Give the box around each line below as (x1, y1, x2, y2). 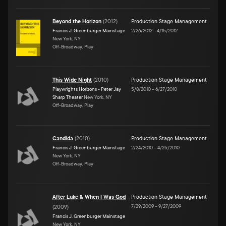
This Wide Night (52, 77, 92, 83)
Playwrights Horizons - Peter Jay (52, 86, 121, 92)
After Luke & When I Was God (52, 194, 126, 200)
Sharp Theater (52, 94, 83, 100)
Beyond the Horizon (52, 18, 101, 25)
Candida (52, 135, 73, 142)
